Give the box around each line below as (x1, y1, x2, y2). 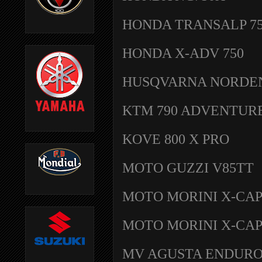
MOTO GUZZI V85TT (122, 159, 254, 175)
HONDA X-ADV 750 (122, 44, 244, 61)
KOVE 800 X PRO (122, 130, 229, 147)
